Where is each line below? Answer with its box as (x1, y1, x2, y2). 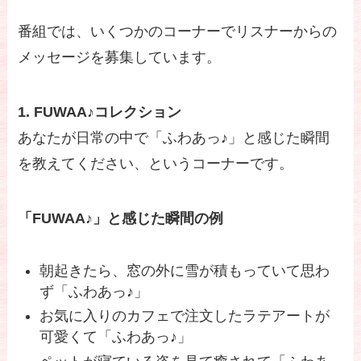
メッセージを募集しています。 (18, 49, 222, 66)
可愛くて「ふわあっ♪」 (39, 329, 193, 346)
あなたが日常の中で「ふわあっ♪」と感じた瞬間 (18, 130, 330, 147)
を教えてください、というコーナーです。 (18, 156, 294, 172)
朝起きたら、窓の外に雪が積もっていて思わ (39, 262, 330, 279)
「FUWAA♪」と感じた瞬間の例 (18, 210, 224, 226)
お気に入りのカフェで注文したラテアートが (39, 308, 330, 325)
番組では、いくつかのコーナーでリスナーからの (18, 23, 338, 40)
